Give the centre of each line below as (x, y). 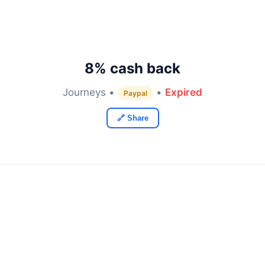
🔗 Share (132, 118)
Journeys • (90, 92)
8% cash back (132, 68)
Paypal (135, 93)
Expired (184, 92)
